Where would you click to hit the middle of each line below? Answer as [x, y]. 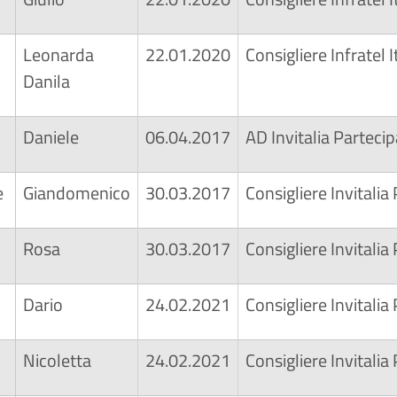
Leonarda [58, 54]
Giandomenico [77, 193]
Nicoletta [57, 360]
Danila [47, 81]
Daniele [51, 137]
